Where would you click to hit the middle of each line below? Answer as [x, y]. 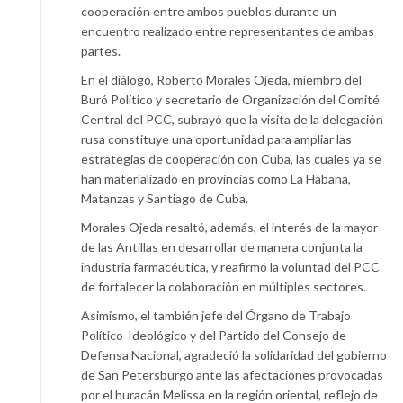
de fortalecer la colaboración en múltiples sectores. [224, 287]
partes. [101, 51]
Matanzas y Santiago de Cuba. [165, 199]
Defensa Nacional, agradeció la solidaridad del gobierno [234, 355]
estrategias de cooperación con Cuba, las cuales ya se [231, 159]
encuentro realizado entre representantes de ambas [228, 31]
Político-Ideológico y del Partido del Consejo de [214, 336]
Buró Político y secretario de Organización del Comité [230, 100]
